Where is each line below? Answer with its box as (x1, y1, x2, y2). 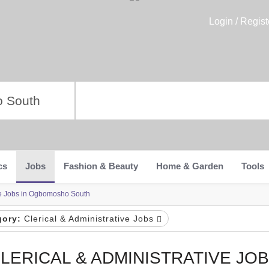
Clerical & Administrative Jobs (20, 214, 157, 223)
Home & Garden (156, 161, 223, 171)
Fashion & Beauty (64, 161, 138, 171)
